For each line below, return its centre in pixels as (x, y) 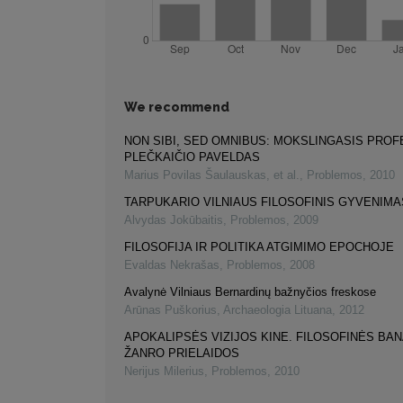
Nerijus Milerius (164, 372)
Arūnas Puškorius (170, 310)
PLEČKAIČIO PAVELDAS (192, 157)
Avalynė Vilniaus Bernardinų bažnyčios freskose (250, 292)
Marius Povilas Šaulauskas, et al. (212, 175)
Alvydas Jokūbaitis (174, 220)
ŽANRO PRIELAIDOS (182, 354)
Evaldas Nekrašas (172, 265)
